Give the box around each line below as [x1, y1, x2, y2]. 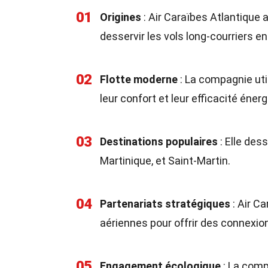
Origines [100, 11, 141, 23]
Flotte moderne [100, 73, 178, 86]
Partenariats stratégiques [100, 197, 230, 210]
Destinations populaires [100, 135, 218, 148]
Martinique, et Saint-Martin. [100, 154, 230, 167]
